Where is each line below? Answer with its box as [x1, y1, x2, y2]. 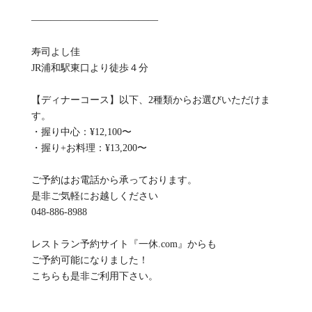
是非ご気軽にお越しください [31, 190, 158, 201]
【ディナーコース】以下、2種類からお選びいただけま [31, 94, 270, 105]
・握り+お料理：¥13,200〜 [31, 142, 147, 153]
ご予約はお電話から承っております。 [31, 174, 197, 185]
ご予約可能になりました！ [31, 254, 148, 265]
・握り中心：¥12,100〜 [31, 126, 132, 137]
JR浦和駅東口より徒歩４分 [31, 62, 148, 73]
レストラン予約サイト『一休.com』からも [31, 238, 217, 249]
